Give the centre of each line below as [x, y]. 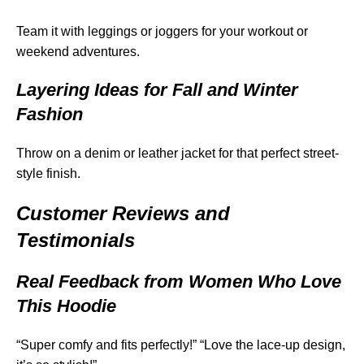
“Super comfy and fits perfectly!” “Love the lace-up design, [181, 345]
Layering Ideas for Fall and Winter [157, 90]
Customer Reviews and [123, 214]
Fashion [50, 115]
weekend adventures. [78, 52]
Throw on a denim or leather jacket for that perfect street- [178, 154]
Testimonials [76, 240]
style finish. [48, 174]
